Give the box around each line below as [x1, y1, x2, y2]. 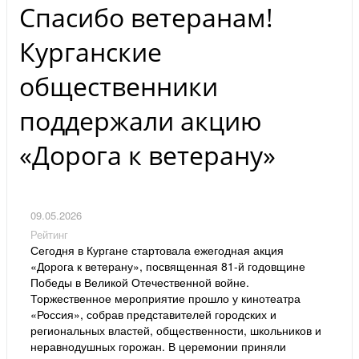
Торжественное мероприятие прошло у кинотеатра [30, 290, 301, 307]
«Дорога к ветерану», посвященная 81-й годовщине [30, 258, 305, 275]
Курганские [19, 34, 162, 69]
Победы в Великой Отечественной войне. [30, 274, 249, 291]
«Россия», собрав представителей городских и [30, 306, 276, 323]
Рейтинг [30, 227, 68, 243]
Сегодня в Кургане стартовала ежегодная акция [30, 242, 284, 259]
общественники [19, 68, 218, 103]
